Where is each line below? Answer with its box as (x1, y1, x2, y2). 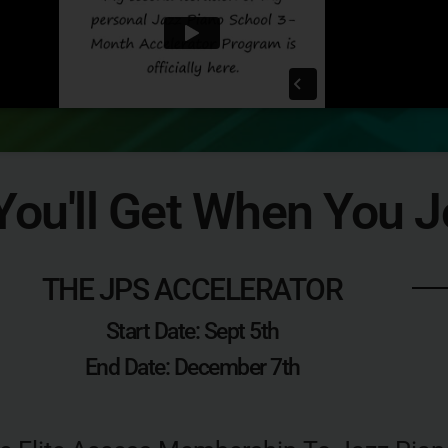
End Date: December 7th (84, 354, 300, 381)
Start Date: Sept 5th (105, 318, 279, 345)
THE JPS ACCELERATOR (41, 272, 343, 307)
